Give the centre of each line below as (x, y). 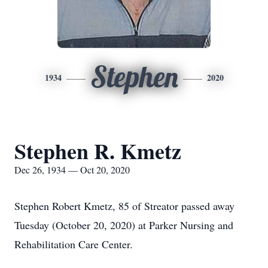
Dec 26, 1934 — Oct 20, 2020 (72, 170)
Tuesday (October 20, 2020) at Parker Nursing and (124, 225)
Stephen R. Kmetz (98, 151)
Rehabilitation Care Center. (74, 244)
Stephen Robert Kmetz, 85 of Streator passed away (124, 206)
